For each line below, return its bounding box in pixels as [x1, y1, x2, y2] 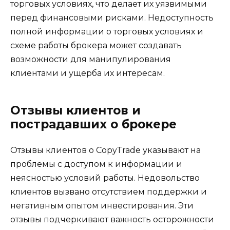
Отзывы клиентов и [10, 103, 141, 118]
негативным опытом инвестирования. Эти [10, 200, 194, 210]
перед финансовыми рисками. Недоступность [10, 12, 214, 23]
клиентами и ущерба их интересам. [10, 68, 165, 78]
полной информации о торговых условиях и [10, 26, 203, 36]
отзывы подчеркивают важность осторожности [10, 214, 214, 224]
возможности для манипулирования [10, 54, 171, 64]
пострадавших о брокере [10, 117, 177, 131]
